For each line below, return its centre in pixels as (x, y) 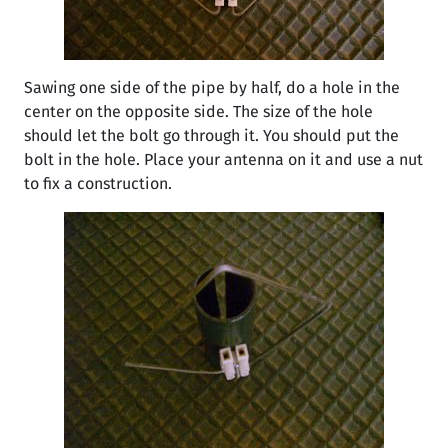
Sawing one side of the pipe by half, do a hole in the (212, 87)
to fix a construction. (98, 183)
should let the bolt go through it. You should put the (211, 135)
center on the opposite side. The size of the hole (198, 111)
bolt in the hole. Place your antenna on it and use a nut (223, 159)
